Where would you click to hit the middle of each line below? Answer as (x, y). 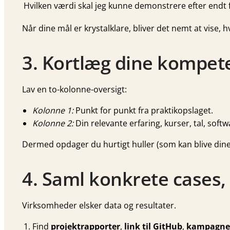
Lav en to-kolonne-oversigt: (74, 90)
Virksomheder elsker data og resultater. (99, 206)
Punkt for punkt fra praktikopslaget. (143, 111)
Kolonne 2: (53, 123)
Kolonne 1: (53, 111)
